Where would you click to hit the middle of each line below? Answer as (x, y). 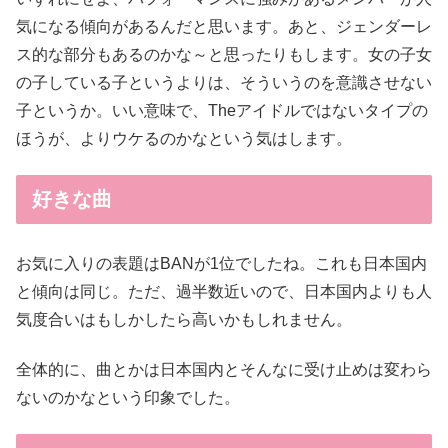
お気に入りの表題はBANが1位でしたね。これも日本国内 (221, 263)
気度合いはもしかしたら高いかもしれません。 (184, 319)
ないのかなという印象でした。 (128, 397)
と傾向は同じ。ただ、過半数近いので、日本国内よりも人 (224, 291)
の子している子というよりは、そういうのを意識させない (224, 83)
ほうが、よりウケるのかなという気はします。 (184, 139)
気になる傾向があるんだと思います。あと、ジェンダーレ (224, 27)
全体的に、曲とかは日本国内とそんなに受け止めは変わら (224, 369)
